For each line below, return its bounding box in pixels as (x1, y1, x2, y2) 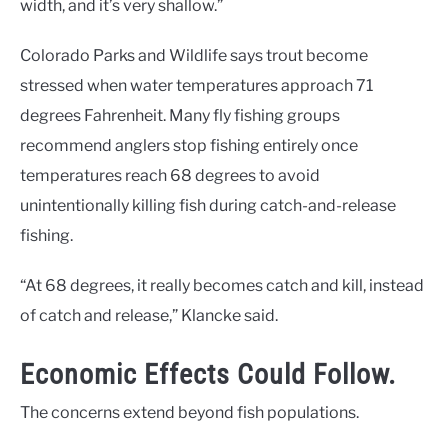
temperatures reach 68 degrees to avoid (20, 166, 320, 186)
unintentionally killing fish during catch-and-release (20, 196, 396, 216)
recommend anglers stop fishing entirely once (20, 136, 358, 156)
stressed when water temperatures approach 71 (20, 76, 373, 96)
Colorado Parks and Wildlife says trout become (20, 46, 368, 66)
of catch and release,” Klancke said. (20, 306, 278, 326)
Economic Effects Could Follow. (20, 358, 396, 392)
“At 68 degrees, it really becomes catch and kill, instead (20, 276, 424, 296)
